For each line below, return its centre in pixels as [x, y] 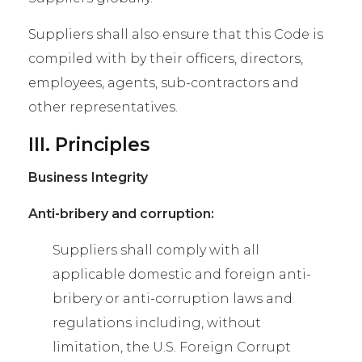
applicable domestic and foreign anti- [182, 274]
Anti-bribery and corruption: [121, 214]
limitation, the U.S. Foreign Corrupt [172, 347]
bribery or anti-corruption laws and [173, 299]
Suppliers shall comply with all [156, 250]
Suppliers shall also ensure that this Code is [176, 34]
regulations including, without [157, 323]
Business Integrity [88, 177]
